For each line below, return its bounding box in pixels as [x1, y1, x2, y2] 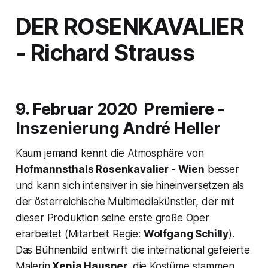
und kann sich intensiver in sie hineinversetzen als [15, 179, 245, 192]
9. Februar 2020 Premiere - [15, 99, 225, 120]
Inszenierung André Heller [15, 118, 221, 139]
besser [204, 163, 239, 176]
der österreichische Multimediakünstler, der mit [15, 196, 234, 208]
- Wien [170, 163, 205, 176]
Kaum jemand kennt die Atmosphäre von [15, 147, 204, 160]
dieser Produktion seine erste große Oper [15, 212, 209, 224]
